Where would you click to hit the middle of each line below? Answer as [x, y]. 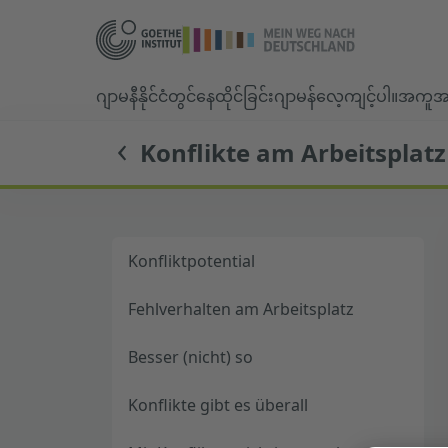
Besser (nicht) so [190, 357]
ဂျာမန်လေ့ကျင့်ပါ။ [336, 96]
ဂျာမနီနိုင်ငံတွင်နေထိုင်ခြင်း [185, 96]
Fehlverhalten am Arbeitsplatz [241, 309]
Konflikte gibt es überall [218, 405]
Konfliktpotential [191, 261]
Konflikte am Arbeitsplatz [293, 152]
